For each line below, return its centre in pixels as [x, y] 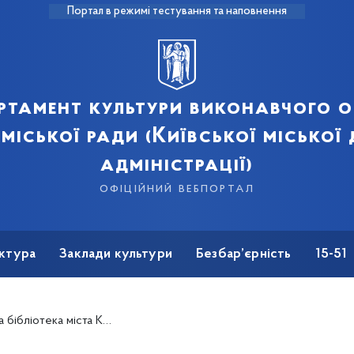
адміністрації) [177, 165]
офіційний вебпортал [177, 188]
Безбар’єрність [244, 254]
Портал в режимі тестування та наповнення [177, 11]
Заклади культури [116, 254]
